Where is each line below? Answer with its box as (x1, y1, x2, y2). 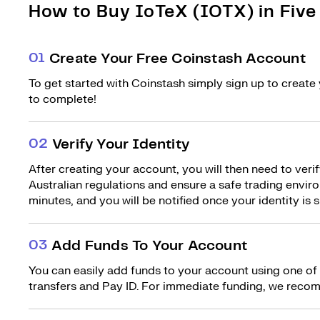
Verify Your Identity (52, 138, 189, 151)
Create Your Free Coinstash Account (49, 52, 306, 66)
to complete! (29, 92, 96, 106)
